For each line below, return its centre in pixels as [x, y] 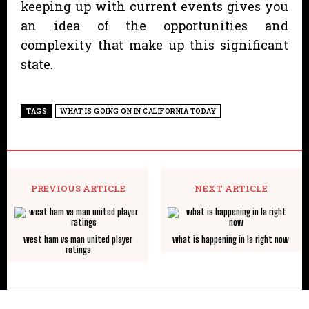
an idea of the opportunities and [154, 25]
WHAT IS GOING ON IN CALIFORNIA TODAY [138, 111]
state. [37, 64]
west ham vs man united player [78, 239]
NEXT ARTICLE [231, 188]
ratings [78, 249]
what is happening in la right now [231, 239]
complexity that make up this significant [154, 44]
